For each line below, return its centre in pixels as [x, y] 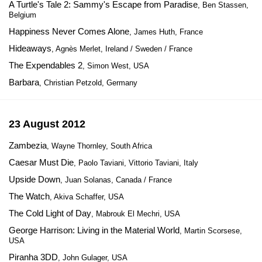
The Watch [29, 196]
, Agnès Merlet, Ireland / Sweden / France [122, 49]
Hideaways [30, 48]
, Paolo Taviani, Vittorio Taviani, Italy [136, 163]
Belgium [23, 15]
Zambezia [28, 145]
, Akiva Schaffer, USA [87, 197]
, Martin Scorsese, [211, 231]
